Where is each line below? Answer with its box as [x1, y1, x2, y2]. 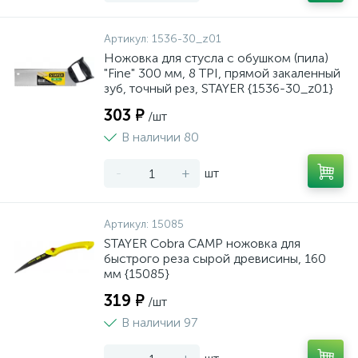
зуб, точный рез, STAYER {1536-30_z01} [104, 81, 333, 96]
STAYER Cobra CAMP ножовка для [104, 236, 300, 251]
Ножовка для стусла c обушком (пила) [104, 50, 328, 66]
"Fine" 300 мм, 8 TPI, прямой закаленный [104, 66, 340, 81]
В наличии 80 [121, 129, 199, 145]
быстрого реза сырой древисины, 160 [104, 251, 326, 266]
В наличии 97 [121, 315, 197, 330]
